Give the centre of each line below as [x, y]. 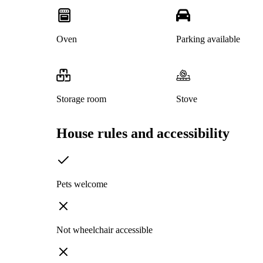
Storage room [81, 99]
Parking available [208, 39]
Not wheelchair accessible [104, 230]
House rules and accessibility [143, 134]
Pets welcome [82, 184]
